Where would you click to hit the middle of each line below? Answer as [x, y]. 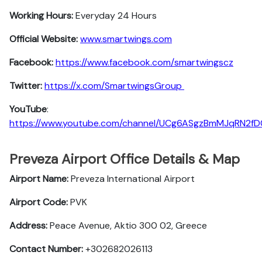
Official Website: [44, 39]
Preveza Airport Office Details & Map [125, 159]
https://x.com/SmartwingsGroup [114, 86]
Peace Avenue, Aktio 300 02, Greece [128, 225]
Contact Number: [47, 249]
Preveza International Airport [133, 179]
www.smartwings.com [126, 39]
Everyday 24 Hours [115, 15]
